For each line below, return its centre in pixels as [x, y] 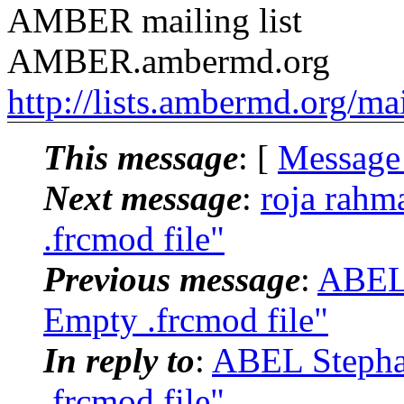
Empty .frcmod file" [186, 319]
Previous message [172, 279]
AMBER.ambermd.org [169, 60]
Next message [142, 197]
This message [141, 157]
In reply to [119, 360]
